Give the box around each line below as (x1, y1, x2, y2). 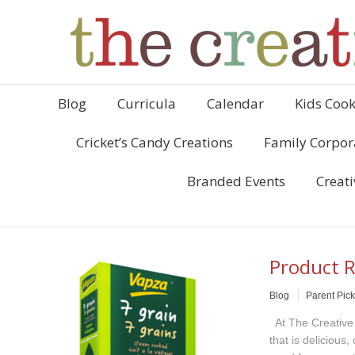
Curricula (116, 94, 176, 113)
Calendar (206, 94, 264, 113)
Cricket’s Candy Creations (75, 133, 233, 151)
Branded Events (187, 172, 285, 190)
